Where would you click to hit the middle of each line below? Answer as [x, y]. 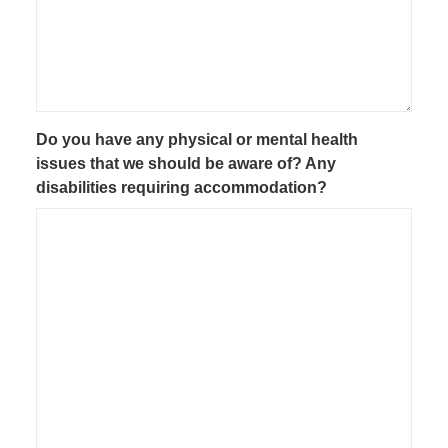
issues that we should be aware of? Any [186, 164]
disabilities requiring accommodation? [182, 188]
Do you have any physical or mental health [197, 140]
